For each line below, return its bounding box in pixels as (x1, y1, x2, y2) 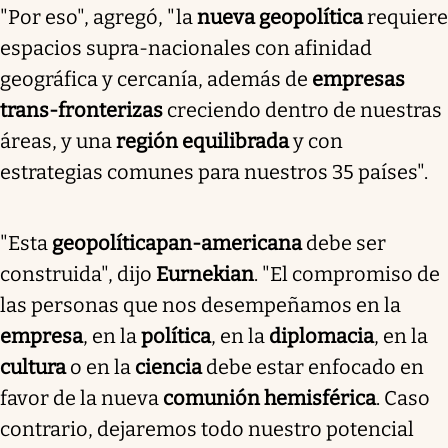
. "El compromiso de (254, 261, 440, 286)
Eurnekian (156, 261, 254, 286)
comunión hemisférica (163, 385, 376, 410)
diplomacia (269, 323, 374, 348)
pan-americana (156, 230, 302, 255)
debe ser (302, 230, 386, 255)
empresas (308, 66, 405, 91)
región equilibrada (116, 128, 293, 153)
